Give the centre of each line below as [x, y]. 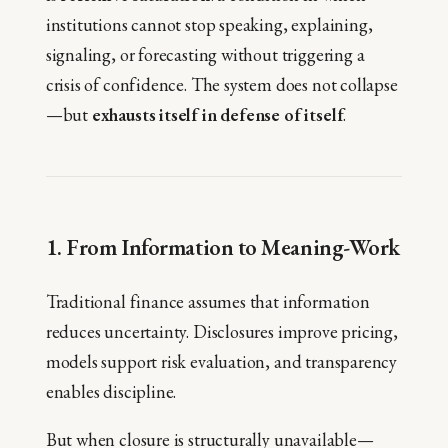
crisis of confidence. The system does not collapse [221, 85]
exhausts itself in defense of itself [217, 115]
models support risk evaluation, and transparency [221, 361]
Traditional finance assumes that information [207, 301]
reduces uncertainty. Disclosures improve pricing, [221, 331]
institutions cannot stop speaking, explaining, [209, 25]
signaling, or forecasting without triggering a [205, 55]
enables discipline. [111, 391]
